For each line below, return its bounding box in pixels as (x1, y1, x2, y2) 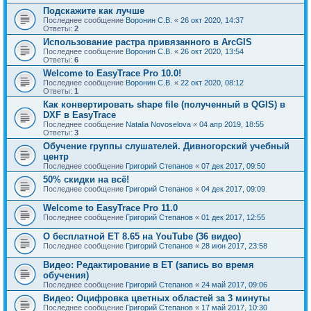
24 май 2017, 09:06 (201, 280, 267, 289)
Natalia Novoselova (126, 119, 191, 128)
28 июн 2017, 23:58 (201, 241, 267, 250)
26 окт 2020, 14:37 (180, 15, 244, 24)
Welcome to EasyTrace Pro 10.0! (43, 67, 181, 78)
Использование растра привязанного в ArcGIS (43, 36, 252, 47)
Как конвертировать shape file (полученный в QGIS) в (43, 99, 285, 110)
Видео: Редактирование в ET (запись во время (43, 259, 254, 270)
